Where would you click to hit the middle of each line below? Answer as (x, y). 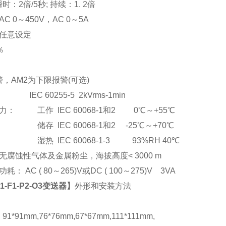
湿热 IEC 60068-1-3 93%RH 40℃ (108, 140)
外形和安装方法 (103, 186)
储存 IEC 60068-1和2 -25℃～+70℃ (106, 125)
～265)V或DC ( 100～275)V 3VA (114, 171)
